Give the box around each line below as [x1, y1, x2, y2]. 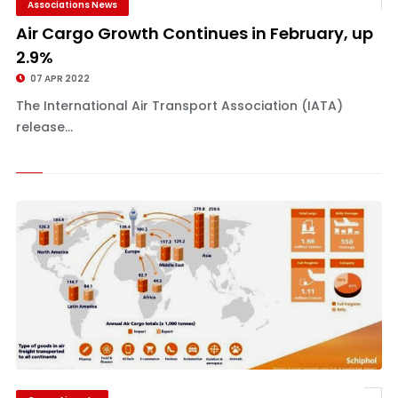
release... [15, 118, 73, 136]
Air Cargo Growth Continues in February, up [15, 22, 373, 44]
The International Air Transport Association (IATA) [15, 97, 343, 115]
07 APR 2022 [28, 72, 90, 85]
